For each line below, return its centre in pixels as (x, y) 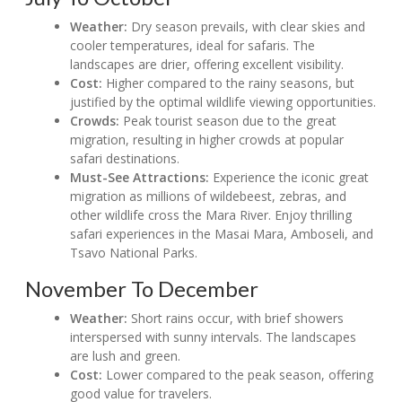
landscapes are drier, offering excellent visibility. (207, 65)
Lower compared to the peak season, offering (238, 375)
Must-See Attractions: (140, 178)
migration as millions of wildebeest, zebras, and (209, 197)
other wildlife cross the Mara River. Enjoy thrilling (211, 215)
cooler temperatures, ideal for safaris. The (193, 46)
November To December (142, 289)
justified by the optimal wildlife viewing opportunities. (223, 102)
